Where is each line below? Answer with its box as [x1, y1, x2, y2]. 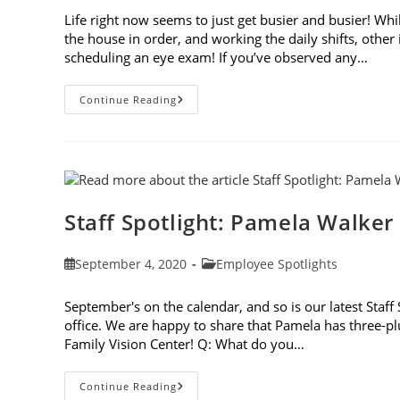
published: [63, 272, 128, 290]
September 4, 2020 [75, 254, 187, 272]
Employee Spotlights [216, 254, 337, 272]
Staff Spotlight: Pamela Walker [64, 206, 394, 237]
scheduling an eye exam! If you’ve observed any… [64, 47, 368, 66]
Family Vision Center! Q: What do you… [64, 334, 304, 353]
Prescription [176, 190, 259, 208]
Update [176, 153, 225, 171]
